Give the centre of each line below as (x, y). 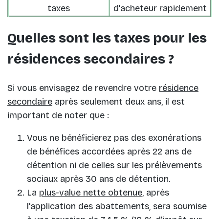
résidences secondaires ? (91, 59)
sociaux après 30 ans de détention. (99, 179)
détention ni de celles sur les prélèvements (114, 165)
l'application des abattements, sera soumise (117, 206)
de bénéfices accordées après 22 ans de (109, 151)
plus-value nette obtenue (91, 192)
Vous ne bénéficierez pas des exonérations (114, 138)
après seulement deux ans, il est (119, 101)
